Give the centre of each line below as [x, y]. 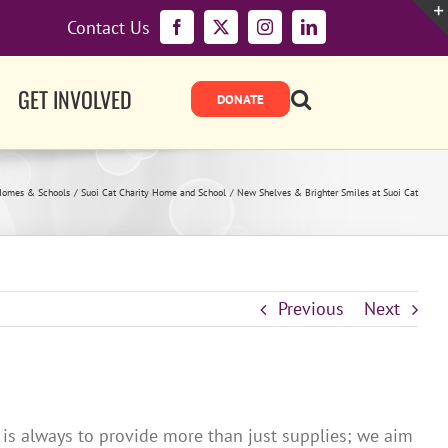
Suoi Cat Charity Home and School [153, 192]
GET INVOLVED [75, 99]
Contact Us [108, 27]
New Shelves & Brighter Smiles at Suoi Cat [327, 192]
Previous [311, 308]
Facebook [206, 33]
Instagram [294, 33]
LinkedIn [336, 33]
